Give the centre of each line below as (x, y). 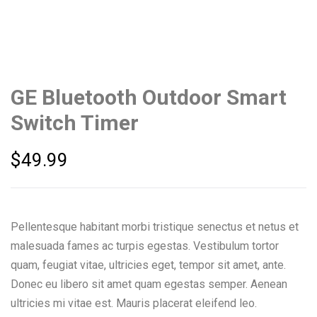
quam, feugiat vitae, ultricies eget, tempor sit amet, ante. (148, 265)
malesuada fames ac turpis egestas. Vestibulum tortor (145, 246)
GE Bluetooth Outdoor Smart (149, 98)
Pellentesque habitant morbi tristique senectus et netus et (155, 226)
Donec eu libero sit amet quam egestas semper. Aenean (149, 284)
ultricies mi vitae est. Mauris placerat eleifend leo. (134, 303)
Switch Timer (75, 123)
